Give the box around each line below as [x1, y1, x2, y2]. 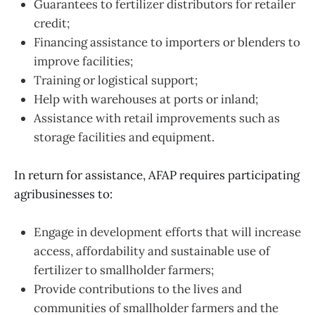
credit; [34, 15, 70, 31]
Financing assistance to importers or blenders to [34, 34, 300, 50]
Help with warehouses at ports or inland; [34, 91, 258, 107]
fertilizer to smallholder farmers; [34, 262, 214, 278]
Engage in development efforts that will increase [34, 224, 301, 240]
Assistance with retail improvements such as [34, 110, 280, 126]
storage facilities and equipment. [34, 129, 214, 145]
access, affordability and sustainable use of [34, 243, 270, 259]
